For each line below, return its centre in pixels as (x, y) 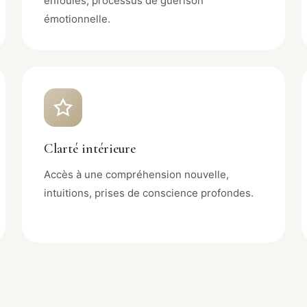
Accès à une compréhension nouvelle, (136, 174)
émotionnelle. (77, 19)
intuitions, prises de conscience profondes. (149, 193)
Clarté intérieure (90, 148)
